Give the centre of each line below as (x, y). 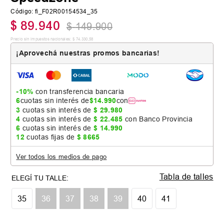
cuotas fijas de (51, 137)
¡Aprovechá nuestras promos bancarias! (88, 53)
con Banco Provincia (158, 119)
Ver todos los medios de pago (61, 156)
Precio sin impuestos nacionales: (41, 39)
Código (21, 11)
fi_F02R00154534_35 (66, 11)
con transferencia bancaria (79, 91)
